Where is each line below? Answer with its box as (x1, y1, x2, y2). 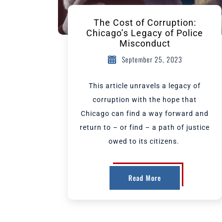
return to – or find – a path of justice (80, 123, 210, 131)
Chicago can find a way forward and (81, 110, 209, 117)
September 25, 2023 (122, 54, 182, 64)
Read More (128, 172, 161, 183)
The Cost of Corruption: (93, 17, 196, 28)
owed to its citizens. (108, 137, 181, 145)
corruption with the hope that (93, 96, 197, 104)
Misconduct (119, 38, 170, 49)
